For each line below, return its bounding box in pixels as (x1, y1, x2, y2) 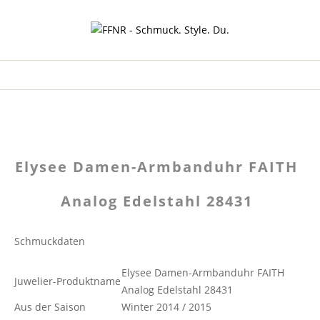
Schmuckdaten (14, 234, 85, 248)
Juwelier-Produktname (14, 274, 121, 288)
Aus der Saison (14, 300, 86, 314)
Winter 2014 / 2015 (121, 300, 211, 314)
